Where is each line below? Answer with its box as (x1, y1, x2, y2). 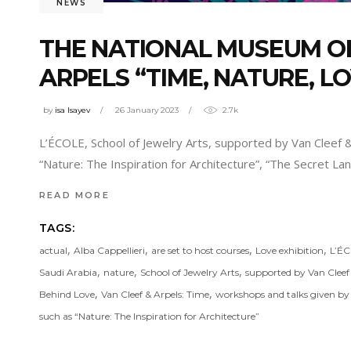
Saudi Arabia (39, 266, 97, 279)
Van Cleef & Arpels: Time (101, 288, 209, 301)
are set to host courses (151, 244, 249, 257)
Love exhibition (255, 244, 324, 257)
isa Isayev (55, 105, 90, 116)
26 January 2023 (115, 105, 179, 116)
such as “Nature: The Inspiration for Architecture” (39, 310, 259, 323)
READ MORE (39, 190, 110, 201)
